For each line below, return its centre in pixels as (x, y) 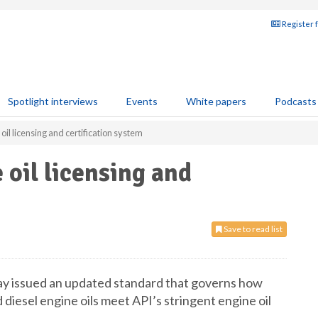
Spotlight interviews (53, 101)
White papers (216, 101)
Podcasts (296, 101)
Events (142, 101)
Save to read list (252, 229)
